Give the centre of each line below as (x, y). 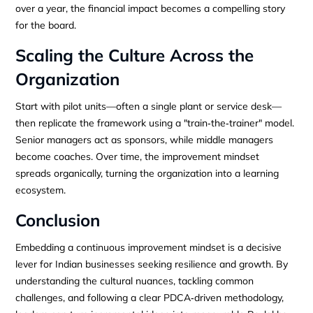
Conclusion (58, 220)
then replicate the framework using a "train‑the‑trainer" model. (155, 123)
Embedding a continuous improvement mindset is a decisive (149, 247)
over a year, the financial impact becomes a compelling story (151, 8)
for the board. (46, 25)
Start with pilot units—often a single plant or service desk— (149, 106)
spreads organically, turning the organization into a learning (147, 173)
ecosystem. (41, 190)
